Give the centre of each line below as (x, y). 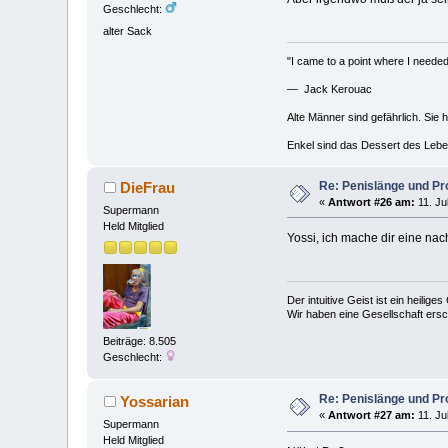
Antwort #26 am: (372, 201)
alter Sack (128, 30)
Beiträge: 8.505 (140, 341)
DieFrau (147, 188)
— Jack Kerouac (329, 88)
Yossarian (154, 402)
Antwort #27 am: (372, 415)
